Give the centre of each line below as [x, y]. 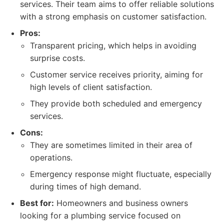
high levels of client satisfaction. [91, 87]
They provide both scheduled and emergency [116, 103]
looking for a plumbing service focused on [100, 215]
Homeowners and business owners [121, 203]
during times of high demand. [85, 186]
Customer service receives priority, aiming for [116, 74]
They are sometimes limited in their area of [111, 145]
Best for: [37, 203]
